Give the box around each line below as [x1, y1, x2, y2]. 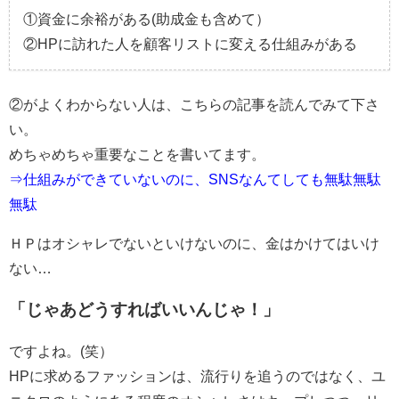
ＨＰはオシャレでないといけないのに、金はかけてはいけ [9, 236, 379, 250]
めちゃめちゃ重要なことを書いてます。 [9, 147, 265, 161]
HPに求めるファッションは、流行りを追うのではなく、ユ [9, 369, 386, 383]
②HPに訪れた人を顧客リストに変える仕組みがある [23, 37, 357, 51]
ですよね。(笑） [9, 344, 113, 358]
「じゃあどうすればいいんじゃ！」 [9, 301, 280, 318]
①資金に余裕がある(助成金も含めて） [23, 12, 270, 26]
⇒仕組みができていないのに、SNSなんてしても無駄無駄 [9, 172, 381, 186]
